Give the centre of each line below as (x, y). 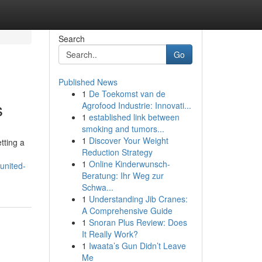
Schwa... (97, 187)
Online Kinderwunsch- (129, 164)
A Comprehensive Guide (127, 211)
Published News (88, 82)
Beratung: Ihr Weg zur (123, 175)
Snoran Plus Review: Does (138, 222)
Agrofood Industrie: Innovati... (136, 105)
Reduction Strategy (117, 152)
